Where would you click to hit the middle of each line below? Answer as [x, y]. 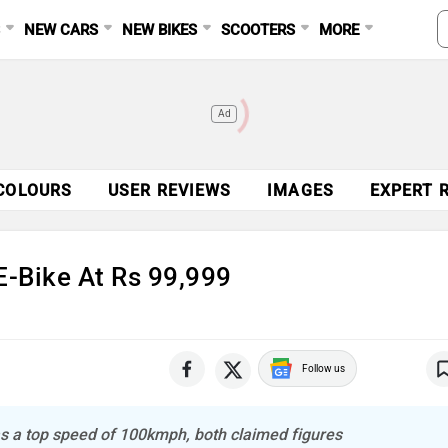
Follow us [323, 368]
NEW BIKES [160, 30]
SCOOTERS [258, 30]
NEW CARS [61, 30]
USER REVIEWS [170, 190]
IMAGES [300, 190]
